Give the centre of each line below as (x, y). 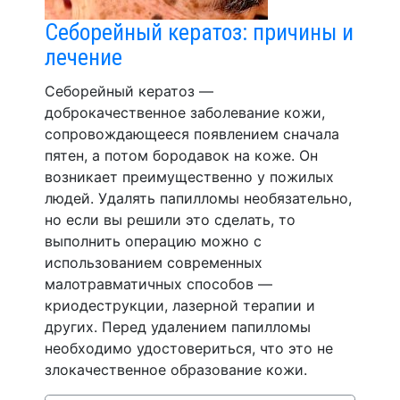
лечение (83, 57)
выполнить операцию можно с (153, 241)
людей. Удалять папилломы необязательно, (198, 198)
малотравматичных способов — (158, 284)
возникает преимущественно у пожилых (189, 177)
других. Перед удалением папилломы (178, 327)
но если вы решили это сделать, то (170, 220)
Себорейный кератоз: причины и (199, 32)
